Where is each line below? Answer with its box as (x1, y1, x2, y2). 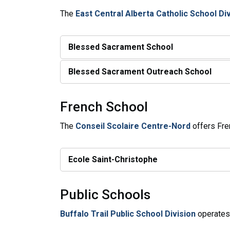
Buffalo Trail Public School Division (60, 208, 196, 219)
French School (60, 99, 148, 114)
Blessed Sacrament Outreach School (68, 66, 212, 76)
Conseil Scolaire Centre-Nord (75, 121, 190, 131)
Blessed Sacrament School (68, 42, 173, 52)
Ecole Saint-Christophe (68, 154, 158, 164)
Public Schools (60, 186, 150, 202)
